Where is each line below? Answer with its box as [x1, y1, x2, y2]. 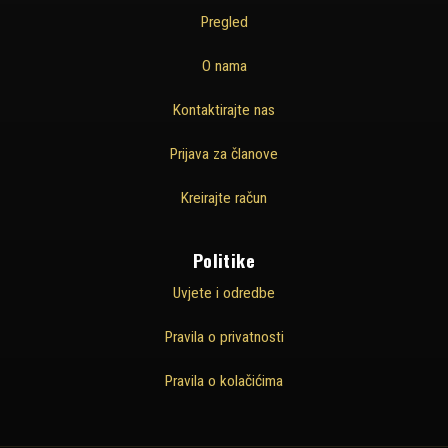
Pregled [200, 12, 248, 31]
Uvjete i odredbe [173, 284, 275, 303]
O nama [201, 56, 247, 75]
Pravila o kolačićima [165, 372, 283, 391]
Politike [193, 246, 255, 273]
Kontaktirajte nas [173, 100, 275, 119]
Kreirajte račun [181, 188, 267, 207]
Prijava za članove [170, 144, 278, 163]
